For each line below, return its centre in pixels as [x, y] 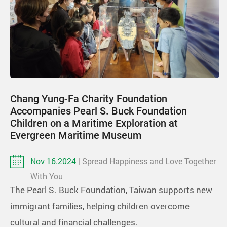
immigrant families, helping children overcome [100, 206]
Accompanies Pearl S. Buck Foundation [99, 111]
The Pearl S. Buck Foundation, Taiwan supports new [111, 190]
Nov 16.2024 [54, 161]
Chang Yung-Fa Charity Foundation [89, 99]
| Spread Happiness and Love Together [147, 161]
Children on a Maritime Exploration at [94, 123]
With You [47, 176]
